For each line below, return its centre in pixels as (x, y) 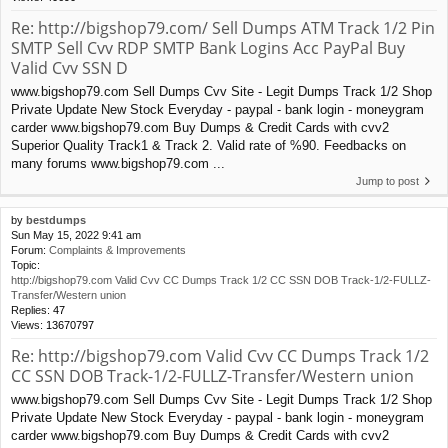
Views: (28, 325)
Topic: (25, 265)
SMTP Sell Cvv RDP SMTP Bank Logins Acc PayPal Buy (208, 48)
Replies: (32, 310)
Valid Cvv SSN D (69, 68)
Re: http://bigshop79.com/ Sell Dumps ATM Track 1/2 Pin (223, 28)
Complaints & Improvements (117, 250)
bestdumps (56, 220)
